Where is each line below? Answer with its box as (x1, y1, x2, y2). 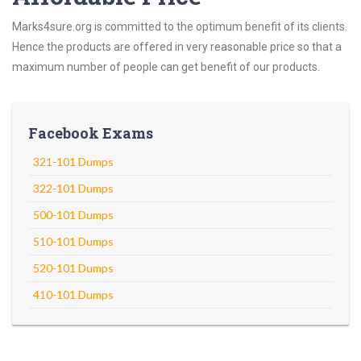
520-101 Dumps (33, 261, 114, 275)
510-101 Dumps (33, 234, 114, 248)
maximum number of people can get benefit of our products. (12, 60, 320, 73)
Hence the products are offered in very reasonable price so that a (12, 40, 342, 53)
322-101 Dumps (33, 181, 114, 195)
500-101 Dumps (33, 208, 114, 222)
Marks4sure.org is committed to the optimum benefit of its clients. (12, 20, 347, 33)
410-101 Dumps (33, 288, 114, 301)
